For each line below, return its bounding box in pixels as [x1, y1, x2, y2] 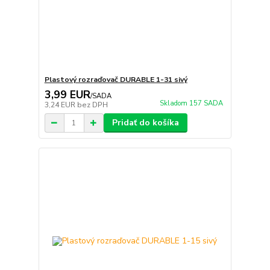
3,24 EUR [44, 100, 77, 110]
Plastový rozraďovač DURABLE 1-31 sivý [44, 75, 187, 85]
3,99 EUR [44, 87, 90, 102]
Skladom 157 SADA [159, 99, 223, 108]
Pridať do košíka [111, 117, 179, 129]
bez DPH [77, 100, 108, 110]
